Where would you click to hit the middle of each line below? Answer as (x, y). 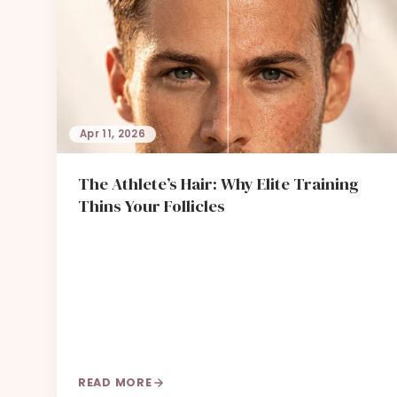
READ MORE (115, 383)
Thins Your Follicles (152, 206)
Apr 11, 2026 (113, 134)
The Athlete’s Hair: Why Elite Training (218, 184)
